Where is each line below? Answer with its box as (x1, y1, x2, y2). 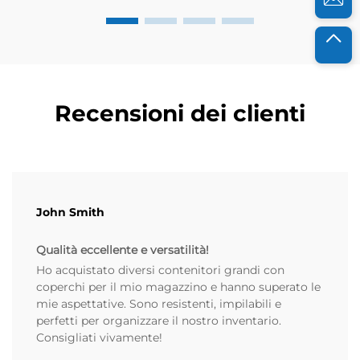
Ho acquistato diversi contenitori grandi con (36, 263, 284, 278)
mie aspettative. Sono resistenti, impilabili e (36, 297, 281, 312)
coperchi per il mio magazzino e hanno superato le (36, 280, 321, 295)
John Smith (36, 205, 104, 220)
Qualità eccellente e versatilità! (36, 243, 209, 258)
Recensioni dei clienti (55, 100, 305, 128)
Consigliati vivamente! (36, 330, 162, 346)
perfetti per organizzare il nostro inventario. (36, 313, 281, 329)
